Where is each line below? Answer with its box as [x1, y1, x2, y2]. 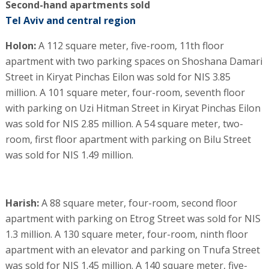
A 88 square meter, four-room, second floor [38, 196, 237, 210]
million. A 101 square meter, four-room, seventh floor [5, 85, 245, 99]
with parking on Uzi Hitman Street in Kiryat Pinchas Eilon [5, 101, 261, 115]
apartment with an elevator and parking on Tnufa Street [5, 243, 260, 256]
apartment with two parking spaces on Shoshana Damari [5, 54, 262, 68]
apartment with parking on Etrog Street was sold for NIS [5, 211, 261, 225]
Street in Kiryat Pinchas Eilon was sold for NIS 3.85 [5, 70, 231, 83]
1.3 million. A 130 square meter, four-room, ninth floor [5, 227, 248, 241]
